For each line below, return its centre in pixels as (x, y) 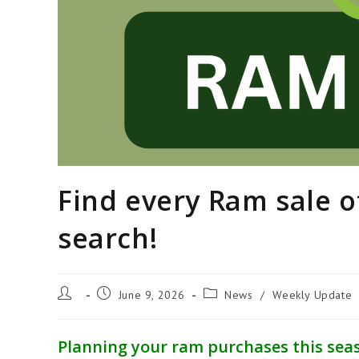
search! (108, 238)
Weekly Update (313, 295)
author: (75, 308)
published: (123, 308)
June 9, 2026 (152, 295)
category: (227, 308)
